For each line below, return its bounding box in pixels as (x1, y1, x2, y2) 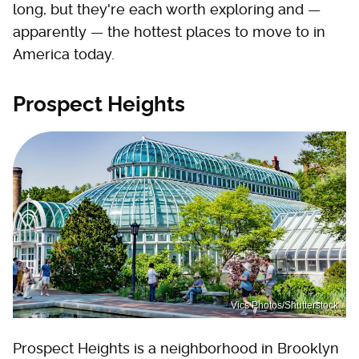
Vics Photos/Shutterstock (231, 300, 338, 312)
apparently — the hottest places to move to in (13, 22, 325, 40)
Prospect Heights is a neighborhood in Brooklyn (13, 340, 339, 357)
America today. (13, 45, 115, 63)
